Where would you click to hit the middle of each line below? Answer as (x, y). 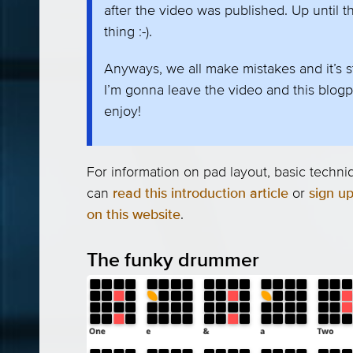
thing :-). (128, 32)
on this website (134, 214)
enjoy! (123, 111)
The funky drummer (173, 260)
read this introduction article (201, 193)
